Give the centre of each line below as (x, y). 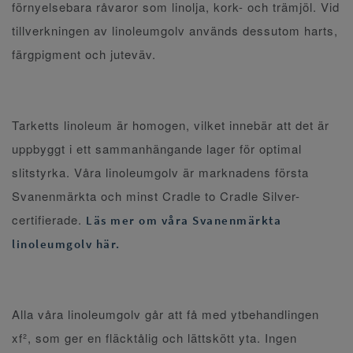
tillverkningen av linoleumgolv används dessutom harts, (175, 31)
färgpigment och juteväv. (86, 54)
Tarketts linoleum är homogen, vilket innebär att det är (171, 125)
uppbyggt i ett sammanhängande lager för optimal (157, 149)
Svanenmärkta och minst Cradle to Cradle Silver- (156, 196)
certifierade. (49, 220)
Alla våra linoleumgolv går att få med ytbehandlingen (165, 314)
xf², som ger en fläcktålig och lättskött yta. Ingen (154, 338)
